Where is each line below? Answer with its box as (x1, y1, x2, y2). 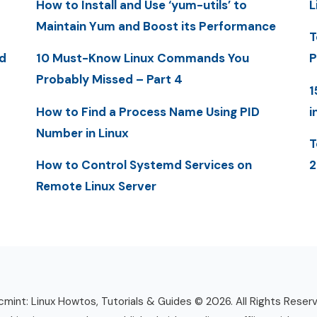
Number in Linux (35, 125, 129, 141)
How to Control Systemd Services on (35, 156, 252, 173)
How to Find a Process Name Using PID (35, 103, 260, 120)
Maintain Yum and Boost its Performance (35, 18, 276, 35)
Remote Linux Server (35, 178, 156, 194)
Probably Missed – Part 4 (35, 71, 183, 88)
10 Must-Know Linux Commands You (35, 50, 249, 67)
